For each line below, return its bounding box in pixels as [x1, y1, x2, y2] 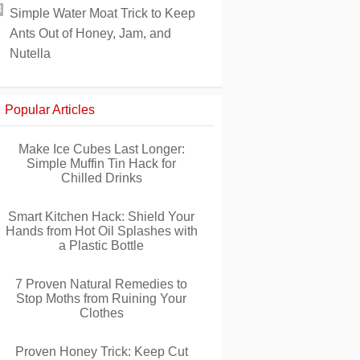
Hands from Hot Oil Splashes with [5, 224, 198, 238]
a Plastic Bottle [59, 239, 144, 252]
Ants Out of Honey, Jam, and [10, 27, 171, 40]
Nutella [10, 47, 51, 60]
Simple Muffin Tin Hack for [27, 157, 176, 170]
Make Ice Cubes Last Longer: [18, 142, 185, 156]
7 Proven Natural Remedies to [15, 277, 187, 291]
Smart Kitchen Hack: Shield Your [8, 210, 194, 223]
